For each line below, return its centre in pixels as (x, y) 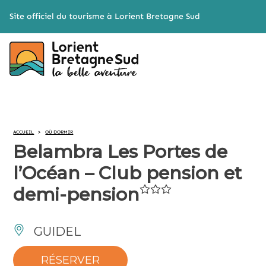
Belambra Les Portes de (121, 152)
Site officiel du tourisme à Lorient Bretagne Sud (105, 16)
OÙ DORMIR (59, 132)
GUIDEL (56, 232)
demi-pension (77, 194)
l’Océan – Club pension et (128, 173)
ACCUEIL (24, 132)
